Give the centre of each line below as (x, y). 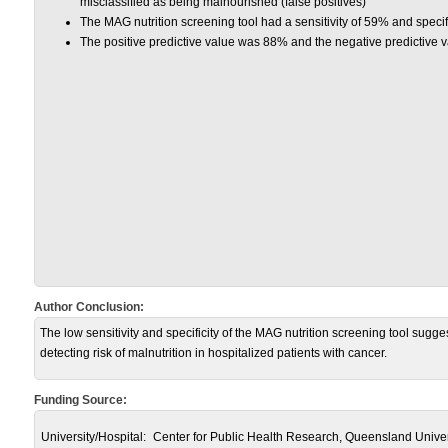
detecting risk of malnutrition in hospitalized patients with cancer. (213, 353)
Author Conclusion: (89, 307)
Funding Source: (80, 400)
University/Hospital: (93, 437)
